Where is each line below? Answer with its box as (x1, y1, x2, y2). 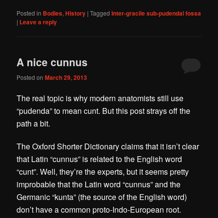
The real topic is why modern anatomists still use (17, 92, 184, 104)
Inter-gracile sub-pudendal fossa (111, 9, 201, 18)
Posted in (17, 9, 42, 17)
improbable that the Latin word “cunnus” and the (17, 178, 181, 190)
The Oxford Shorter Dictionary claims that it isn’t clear (17, 140, 200, 152)
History (65, 9, 86, 18)
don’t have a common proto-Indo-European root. (17, 203, 182, 215)
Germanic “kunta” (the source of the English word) (17, 191, 187, 202)
